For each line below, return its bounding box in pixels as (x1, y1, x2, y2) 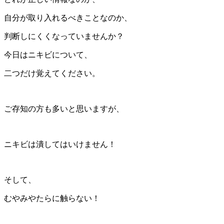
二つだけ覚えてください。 (4, 68, 100, 77)
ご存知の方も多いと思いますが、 (4, 104, 124, 113)
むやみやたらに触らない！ (4, 193, 100, 202)
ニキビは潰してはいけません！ (4, 139, 116, 148)
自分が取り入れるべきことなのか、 (4, 13, 132, 22)
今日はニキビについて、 (4, 50, 92, 59)
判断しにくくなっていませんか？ (4, 31, 124, 40)
